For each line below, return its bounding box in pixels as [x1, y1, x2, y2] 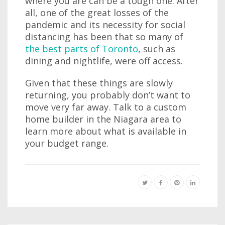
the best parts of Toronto [25, 43, 138, 55]
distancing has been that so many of [25, 31, 183, 43]
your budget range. [25, 137, 108, 149]
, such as [138, 43, 175, 55]
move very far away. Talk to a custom [25, 101, 186, 113]
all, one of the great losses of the [25, 7, 169, 19]
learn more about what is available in [25, 125, 186, 137]
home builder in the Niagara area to [25, 113, 181, 125]
